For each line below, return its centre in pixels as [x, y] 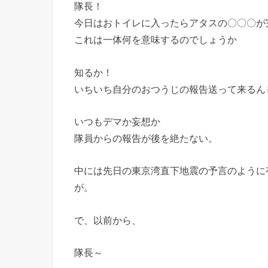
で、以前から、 [108, 220]
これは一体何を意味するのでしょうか [156, 40]
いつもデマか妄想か [117, 121]
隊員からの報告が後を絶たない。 [146, 138]
